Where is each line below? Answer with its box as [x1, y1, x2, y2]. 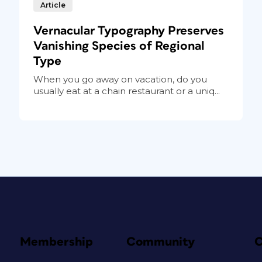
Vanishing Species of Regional [33, 39, 205, 52]
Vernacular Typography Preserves [33, 24, 224, 37]
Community [126, 235, 195, 248]
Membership [19, 235, 93, 248]
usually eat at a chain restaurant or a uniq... [33, 85, 220, 96]
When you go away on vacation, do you [33, 73, 207, 85]
